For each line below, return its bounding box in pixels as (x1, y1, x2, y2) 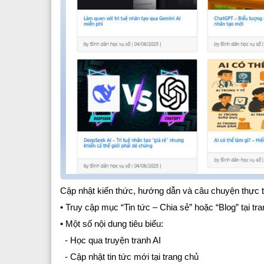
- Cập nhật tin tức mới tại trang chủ (60, 252, 199, 262)
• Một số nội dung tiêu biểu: (60, 219, 163, 229)
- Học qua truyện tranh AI (60, 235, 161, 246)
